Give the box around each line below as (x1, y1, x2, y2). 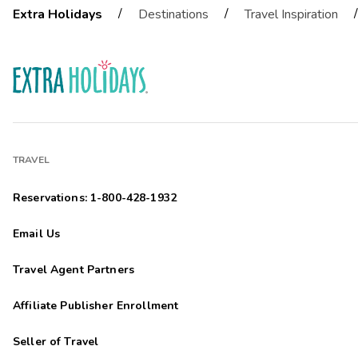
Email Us (13, 225, 61, 241)
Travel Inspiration (245, 5, 338, 23)
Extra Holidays (13, 5, 102, 23)
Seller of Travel (13, 333, 99, 349)
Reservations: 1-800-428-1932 (13, 189, 177, 205)
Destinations (138, 5, 209, 23)
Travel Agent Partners (13, 261, 134, 277)
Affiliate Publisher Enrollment (13, 297, 179, 313)
